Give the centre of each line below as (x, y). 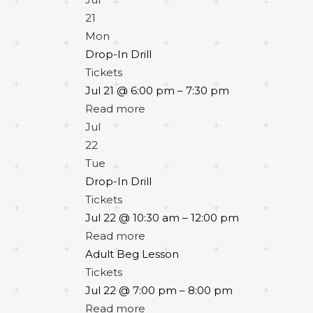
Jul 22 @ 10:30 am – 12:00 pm (162, 218)
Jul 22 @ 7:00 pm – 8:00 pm (159, 290)
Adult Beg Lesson (132, 254)
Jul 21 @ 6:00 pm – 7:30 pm (157, 90)
